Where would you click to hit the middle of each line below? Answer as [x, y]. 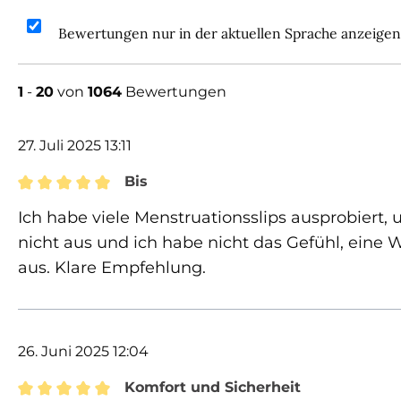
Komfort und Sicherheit [212, 387]
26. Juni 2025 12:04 [83, 351]
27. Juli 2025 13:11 [75, 145]
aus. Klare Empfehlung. [112, 267]
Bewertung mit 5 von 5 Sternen [143, 207]
